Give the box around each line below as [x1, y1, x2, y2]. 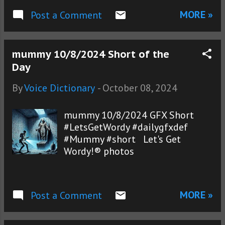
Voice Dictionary [24, 81, 95, 95]
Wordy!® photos [64, 145, 135, 158]
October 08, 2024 [102, 81, 177, 95]
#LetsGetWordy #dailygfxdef [64, 121, 188, 134]
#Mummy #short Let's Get [64, 133, 181, 146]
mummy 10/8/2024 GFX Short [64, 108, 194, 122]
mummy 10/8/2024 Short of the [12, 48, 169, 61]
